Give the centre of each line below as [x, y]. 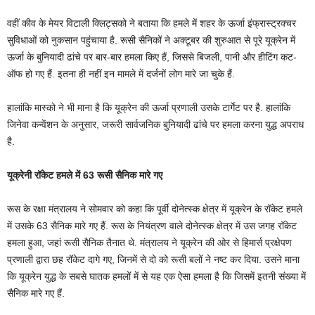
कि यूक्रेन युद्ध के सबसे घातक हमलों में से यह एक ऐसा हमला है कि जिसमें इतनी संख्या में [156, 277]
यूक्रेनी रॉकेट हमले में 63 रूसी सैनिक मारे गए [85, 175]
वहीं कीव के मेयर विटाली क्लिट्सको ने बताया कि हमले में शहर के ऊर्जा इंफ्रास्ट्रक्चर [152, 24]
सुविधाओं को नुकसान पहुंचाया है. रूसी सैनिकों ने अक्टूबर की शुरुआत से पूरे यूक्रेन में [151, 40]
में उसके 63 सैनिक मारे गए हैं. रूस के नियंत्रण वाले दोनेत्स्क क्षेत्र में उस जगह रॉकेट [152, 226]
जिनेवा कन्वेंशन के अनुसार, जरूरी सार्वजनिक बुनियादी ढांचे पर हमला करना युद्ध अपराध [155, 125]
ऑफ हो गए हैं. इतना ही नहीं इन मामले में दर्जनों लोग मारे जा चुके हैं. [121, 74]
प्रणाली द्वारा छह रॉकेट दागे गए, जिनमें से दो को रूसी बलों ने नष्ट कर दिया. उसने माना [153, 260]
